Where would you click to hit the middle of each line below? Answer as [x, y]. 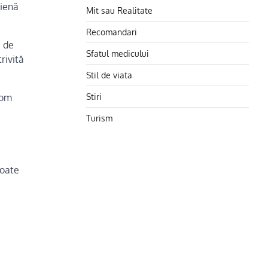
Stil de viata [109, 75]
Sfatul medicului [118, 53]
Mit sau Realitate [119, 10]
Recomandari [112, 32]
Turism [99, 118]
